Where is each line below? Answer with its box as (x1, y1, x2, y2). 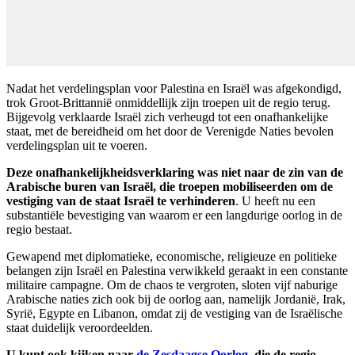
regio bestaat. (6, 222, 72, 236)
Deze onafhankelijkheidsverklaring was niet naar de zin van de (6, 165, 343, 179)
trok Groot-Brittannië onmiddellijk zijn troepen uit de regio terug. (6, 95, 330, 109)
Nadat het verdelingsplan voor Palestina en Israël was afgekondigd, (6, 81, 342, 95)
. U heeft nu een (235, 193, 315, 208)
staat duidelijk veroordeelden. (6, 320, 153, 334)
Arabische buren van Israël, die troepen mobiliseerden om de (6, 179, 333, 193)
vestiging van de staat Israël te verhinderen (6, 193, 235, 208)
